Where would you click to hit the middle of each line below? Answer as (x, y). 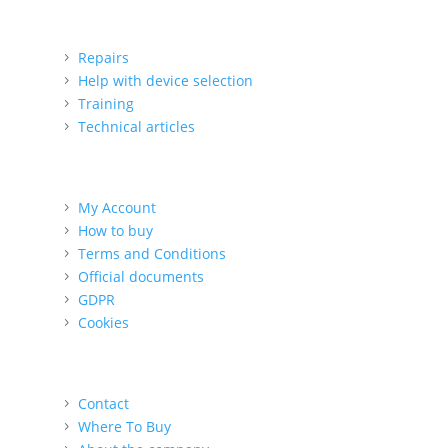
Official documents (140, 277)
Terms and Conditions (151, 254)
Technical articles (136, 127)
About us (97, 373)
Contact (103, 404)
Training (105, 104)
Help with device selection (165, 81)
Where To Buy (124, 427)
